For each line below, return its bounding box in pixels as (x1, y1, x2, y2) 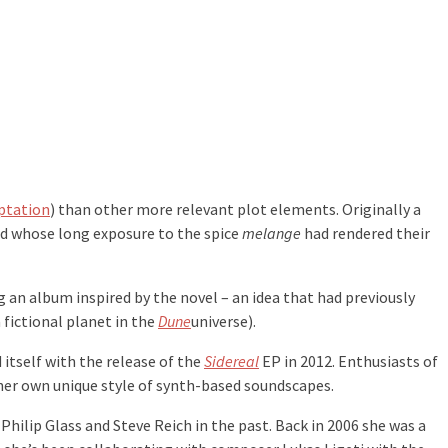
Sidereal (204, 351, 259, 372)
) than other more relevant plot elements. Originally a (50, 199, 421, 220)
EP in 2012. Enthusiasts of (259, 351, 438, 372)
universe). (191, 311, 256, 332)
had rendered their (301, 223, 430, 244)
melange (242, 223, 301, 244)
